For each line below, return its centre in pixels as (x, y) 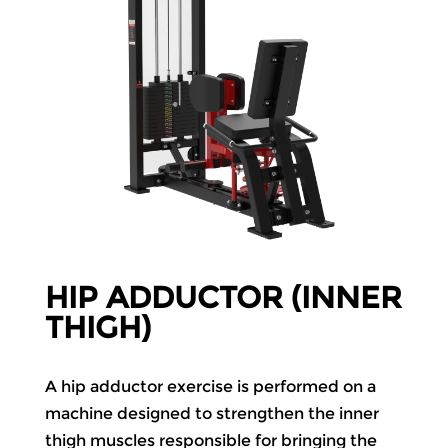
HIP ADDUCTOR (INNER (223, 298)
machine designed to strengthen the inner (211, 414)
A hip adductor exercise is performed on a (210, 387)
